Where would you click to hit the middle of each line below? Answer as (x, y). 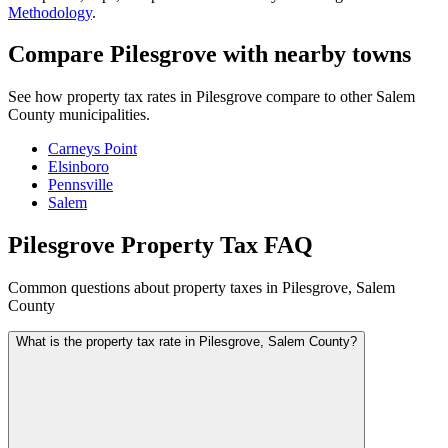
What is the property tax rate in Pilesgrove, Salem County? (186, 342)
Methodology (50, 12)
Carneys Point (92, 149)
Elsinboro (78, 167)
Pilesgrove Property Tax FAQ (160, 245)
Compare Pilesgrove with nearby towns (209, 54)
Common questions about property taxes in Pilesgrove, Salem (201, 288)
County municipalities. (79, 115)
